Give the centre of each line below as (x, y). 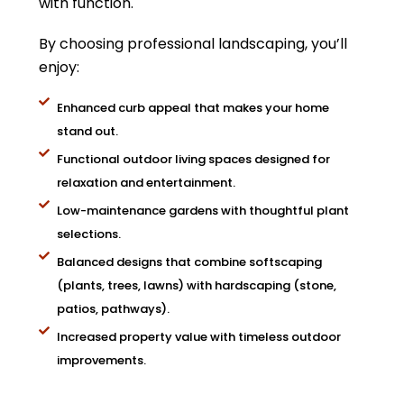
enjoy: (59, 67)
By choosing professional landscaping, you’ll (193, 44)
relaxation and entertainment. (146, 183)
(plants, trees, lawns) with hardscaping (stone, (197, 285)
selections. (89, 234)
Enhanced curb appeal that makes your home (193, 108)
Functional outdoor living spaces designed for (193, 159)
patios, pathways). (113, 309)
